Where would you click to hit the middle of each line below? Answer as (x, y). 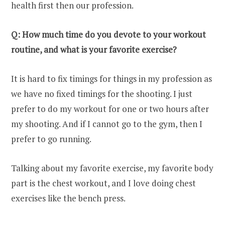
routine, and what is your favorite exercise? (94, 50)
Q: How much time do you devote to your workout (108, 35)
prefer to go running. (51, 139)
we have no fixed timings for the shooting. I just (102, 94)
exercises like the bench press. (68, 198)
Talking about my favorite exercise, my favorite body (112, 168)
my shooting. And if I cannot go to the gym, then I (107, 124)
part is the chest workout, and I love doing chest (103, 183)
